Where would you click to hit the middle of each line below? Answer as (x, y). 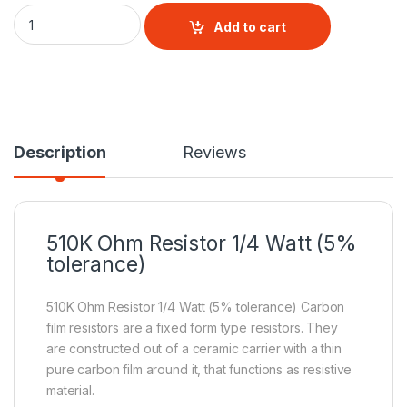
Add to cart (250, 26)
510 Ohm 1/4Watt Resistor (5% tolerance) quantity (172, 12)
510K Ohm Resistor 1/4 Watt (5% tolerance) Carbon (196, 307)
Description (60, 153)
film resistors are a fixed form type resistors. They (192, 328)
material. (70, 391)
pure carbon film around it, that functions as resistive (199, 370)
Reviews (214, 153)
